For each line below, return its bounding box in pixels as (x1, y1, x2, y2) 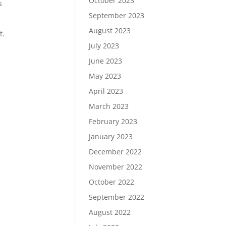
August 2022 (88, 207, 131, 217)
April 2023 (88, 86, 123, 96)
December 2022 (88, 147, 142, 156)
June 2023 (88, 56, 122, 66)
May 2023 (88, 71, 121, 81)
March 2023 (88, 101, 129, 111)
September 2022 (88, 192, 144, 202)
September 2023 (88, 11, 144, 20)
